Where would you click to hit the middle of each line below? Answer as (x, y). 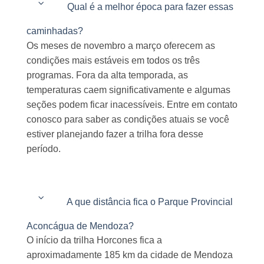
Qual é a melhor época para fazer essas (151, 6)
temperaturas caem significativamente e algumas (128, 90)
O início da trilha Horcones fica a (94, 240)
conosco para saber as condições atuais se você (128, 120)
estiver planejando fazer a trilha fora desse (115, 134)
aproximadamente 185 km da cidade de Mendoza (130, 255)
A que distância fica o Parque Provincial (150, 202)
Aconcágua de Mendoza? (80, 226)
